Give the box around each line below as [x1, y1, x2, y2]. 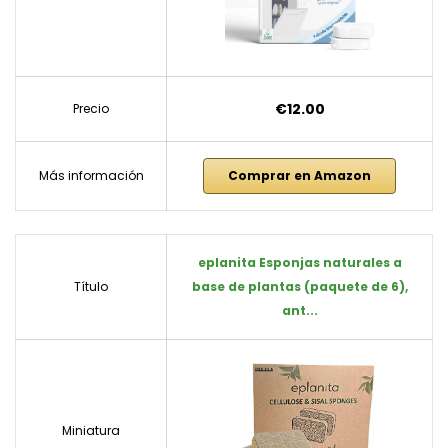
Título [74, 278, 108, 296]
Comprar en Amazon [228, 167, 371, 185]
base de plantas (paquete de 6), [191, 278, 408, 296]
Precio [73, 100, 109, 118]
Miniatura [62, 422, 120, 440]
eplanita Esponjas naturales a [197, 254, 402, 272]
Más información [38, 167, 144, 185]
